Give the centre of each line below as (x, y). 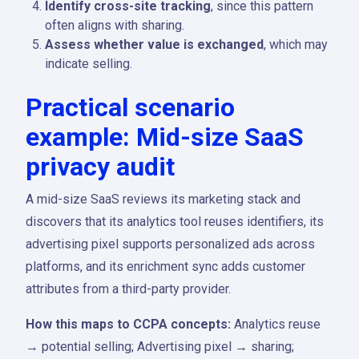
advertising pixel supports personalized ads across (170, 244)
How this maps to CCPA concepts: (128, 324)
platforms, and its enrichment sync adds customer (165, 266)
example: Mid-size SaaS (165, 137)
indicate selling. (89, 64)
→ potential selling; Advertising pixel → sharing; (160, 347)
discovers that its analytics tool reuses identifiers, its (175, 222)
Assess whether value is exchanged (154, 44)
